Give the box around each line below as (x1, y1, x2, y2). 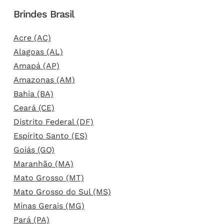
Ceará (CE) (13, 102, 54, 112)
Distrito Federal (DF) (13, 116, 93, 126)
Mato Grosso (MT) (13, 172, 84, 182)
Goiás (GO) (13, 144, 54, 154)
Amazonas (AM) (13, 74, 75, 84)
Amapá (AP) (13, 60, 59, 70)
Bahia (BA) (13, 88, 53, 98)
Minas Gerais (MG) (13, 200, 84, 210)
